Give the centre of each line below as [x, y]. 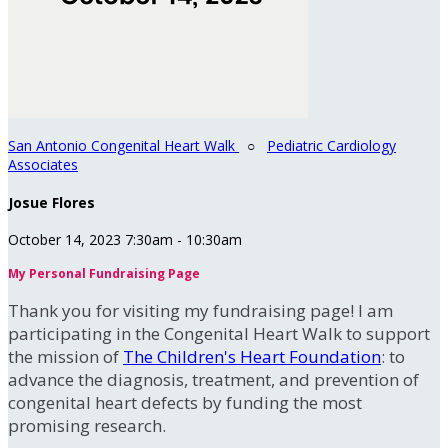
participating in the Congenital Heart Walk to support [219, 334]
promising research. [87, 426]
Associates [43, 164]
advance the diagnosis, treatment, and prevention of [213, 380]
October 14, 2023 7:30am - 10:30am [125, 240]
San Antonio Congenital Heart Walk [123, 145]
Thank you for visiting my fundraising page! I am [200, 311]
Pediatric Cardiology [331, 145]
